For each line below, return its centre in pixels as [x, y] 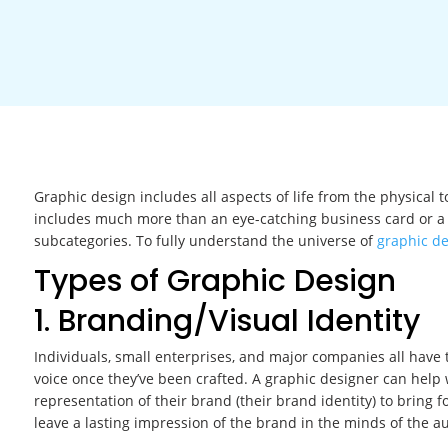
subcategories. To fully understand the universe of [205, 241]
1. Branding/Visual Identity [226, 321]
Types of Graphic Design [214, 281]
